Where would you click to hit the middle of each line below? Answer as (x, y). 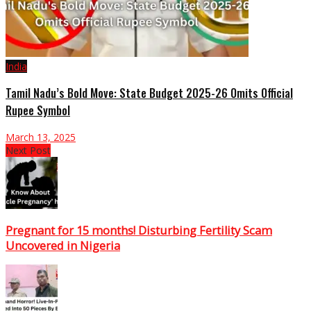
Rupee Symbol (38, 110)
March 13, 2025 (41, 137)
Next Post (28, 150)
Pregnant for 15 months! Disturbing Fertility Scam (139, 231)
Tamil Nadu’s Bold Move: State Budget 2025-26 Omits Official (149, 93)
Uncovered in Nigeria (63, 246)
